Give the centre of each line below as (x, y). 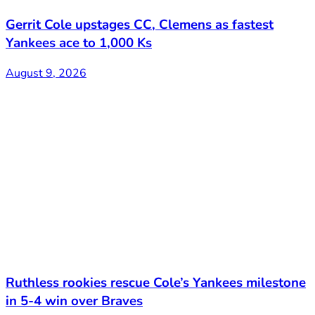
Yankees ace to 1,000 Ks (79, 43)
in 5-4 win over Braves (74, 301)
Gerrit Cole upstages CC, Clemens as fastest (140, 25)
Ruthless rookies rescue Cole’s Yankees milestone (156, 283)
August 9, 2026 (46, 73)
